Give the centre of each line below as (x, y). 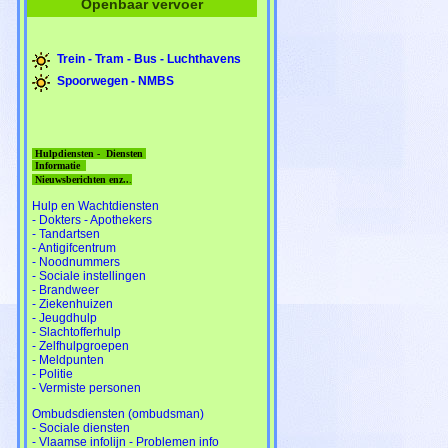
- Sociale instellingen (89, 275)
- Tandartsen (66, 233)
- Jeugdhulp (64, 317)
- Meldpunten (68, 359)
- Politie (52, 373)
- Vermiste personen (86, 387)
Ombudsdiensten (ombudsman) (118, 413)
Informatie (59, 165)
